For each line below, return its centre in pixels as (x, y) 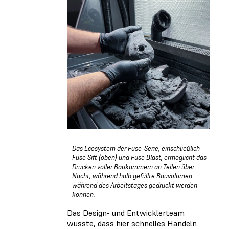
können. (84, 195)
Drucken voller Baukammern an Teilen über (133, 167)
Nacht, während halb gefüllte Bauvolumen (132, 176)
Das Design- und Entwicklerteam (126, 213)
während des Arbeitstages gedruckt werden (135, 186)
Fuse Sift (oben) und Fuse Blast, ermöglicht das (139, 158)
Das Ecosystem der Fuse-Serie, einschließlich (136, 149)
